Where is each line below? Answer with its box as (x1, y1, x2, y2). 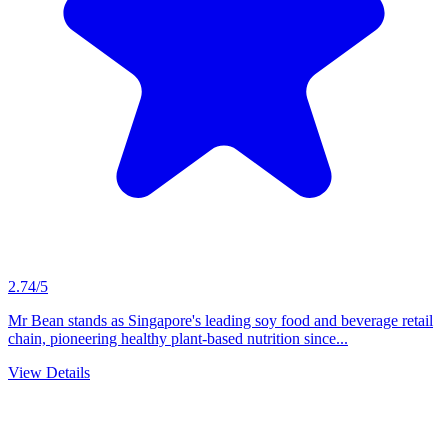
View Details (8, 364, 90, 381)
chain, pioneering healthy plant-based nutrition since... (8, 330, 348, 347)
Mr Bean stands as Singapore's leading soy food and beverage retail (8, 312, 433, 329)
